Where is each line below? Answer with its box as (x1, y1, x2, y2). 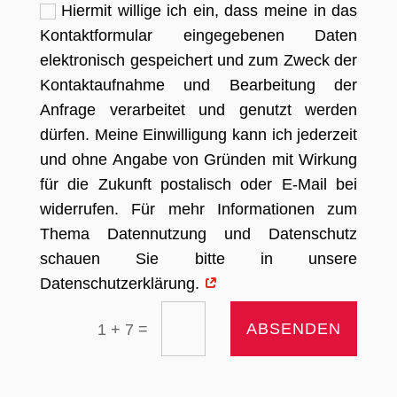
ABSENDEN (246, 319, 342, 338)
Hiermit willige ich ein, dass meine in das (61, 2, 358, 20)
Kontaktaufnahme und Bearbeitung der (40, 76, 358, 95)
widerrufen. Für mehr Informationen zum (40, 200, 358, 219)
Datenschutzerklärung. (40, 275, 205, 293)
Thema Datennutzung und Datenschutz (40, 225, 358, 244)
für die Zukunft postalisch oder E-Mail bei (40, 175, 358, 194)
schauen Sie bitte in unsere (40, 250, 358, 269)
